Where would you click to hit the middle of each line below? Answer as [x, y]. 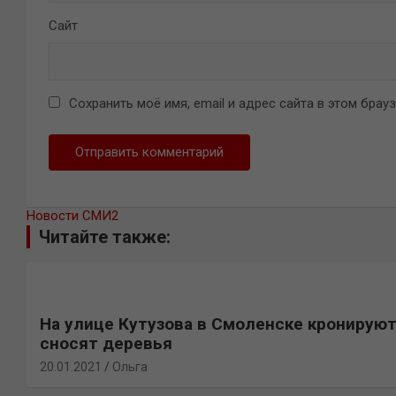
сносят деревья [106, 343]
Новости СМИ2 [72, 216]
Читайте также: [105, 237]
